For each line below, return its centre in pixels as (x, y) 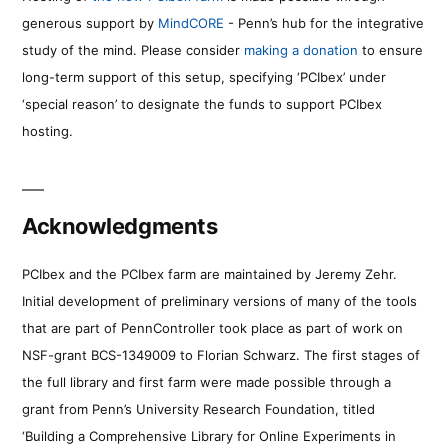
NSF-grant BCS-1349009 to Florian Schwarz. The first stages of (221, 354)
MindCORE (191, 22)
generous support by (90, 22)
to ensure (390, 49)
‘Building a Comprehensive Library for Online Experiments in (209, 435)
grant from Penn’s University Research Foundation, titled (198, 408)
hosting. (47, 130)
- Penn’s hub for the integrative (324, 22)
